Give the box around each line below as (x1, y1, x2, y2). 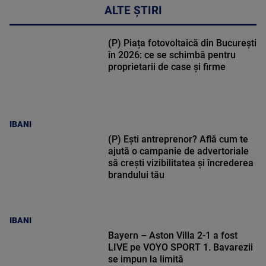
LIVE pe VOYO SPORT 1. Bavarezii (107, 242, 253, 254)
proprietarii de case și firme (107, 61, 226, 73)
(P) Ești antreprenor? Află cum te (107, 134, 248, 145)
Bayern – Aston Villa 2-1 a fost (107, 230, 237, 242)
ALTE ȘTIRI (104, 4, 162, 18)
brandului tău (107, 169, 164, 181)
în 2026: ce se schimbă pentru (107, 49, 236, 61)
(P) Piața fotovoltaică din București (107, 37, 256, 49)
